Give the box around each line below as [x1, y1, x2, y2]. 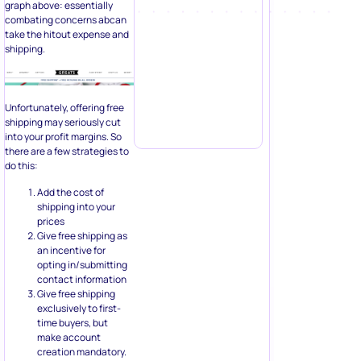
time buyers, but [37, 315, 108, 330]
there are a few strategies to [5, 144, 129, 159]
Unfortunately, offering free [5, 101, 124, 115]
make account [37, 330, 101, 344]
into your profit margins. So [5, 130, 122, 144]
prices [37, 214, 64, 228]
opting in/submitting [37, 257, 127, 272]
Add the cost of [37, 185, 104, 199]
